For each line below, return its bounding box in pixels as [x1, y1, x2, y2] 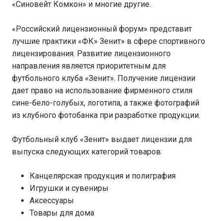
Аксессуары [30, 196, 74, 205]
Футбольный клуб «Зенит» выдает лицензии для [12, 135, 192, 144]
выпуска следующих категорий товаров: [12, 147, 162, 156]
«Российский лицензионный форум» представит [12, 24, 192, 34]
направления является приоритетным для [12, 61, 166, 71]
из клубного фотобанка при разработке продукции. [12, 110, 200, 120]
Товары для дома [30, 208, 94, 218]
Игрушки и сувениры [30, 184, 109, 193]
